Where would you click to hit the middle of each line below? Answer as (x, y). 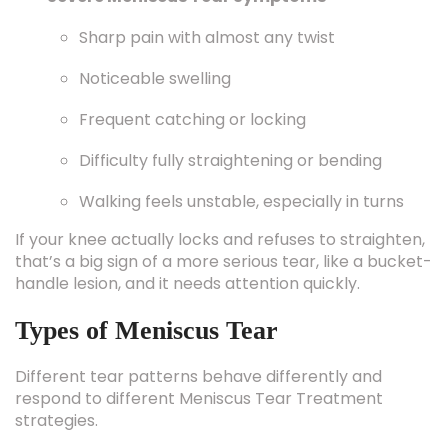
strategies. (56, 420)
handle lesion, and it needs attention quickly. (187, 283)
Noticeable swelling (155, 78)
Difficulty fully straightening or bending (230, 160)
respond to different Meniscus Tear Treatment (199, 398)
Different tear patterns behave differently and (198, 376)
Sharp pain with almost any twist (207, 37)
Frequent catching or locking (192, 119)
